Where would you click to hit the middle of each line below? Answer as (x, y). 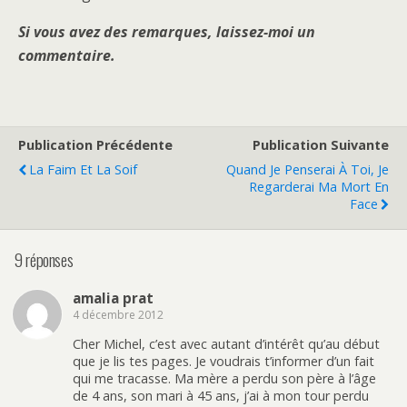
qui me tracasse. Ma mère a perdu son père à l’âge (224, 378)
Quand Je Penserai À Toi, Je (308, 170)
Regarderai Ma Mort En (319, 187)
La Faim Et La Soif (83, 170)
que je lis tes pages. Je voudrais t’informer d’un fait (223, 361)
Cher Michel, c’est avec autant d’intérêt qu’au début (226, 344)
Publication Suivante (321, 145)
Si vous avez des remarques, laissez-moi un (167, 32)
